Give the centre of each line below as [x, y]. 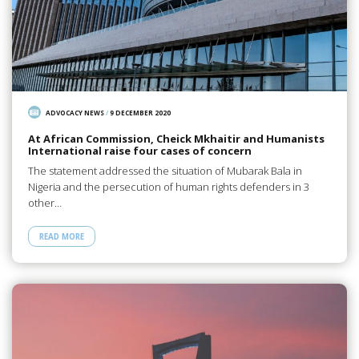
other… [44, 202]
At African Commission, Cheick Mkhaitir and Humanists [176, 139]
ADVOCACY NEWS [75, 112]
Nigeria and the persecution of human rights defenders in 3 [168, 186]
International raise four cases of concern [139, 151]
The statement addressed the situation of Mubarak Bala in [165, 170]
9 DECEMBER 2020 [141, 112]
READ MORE [61, 236]
